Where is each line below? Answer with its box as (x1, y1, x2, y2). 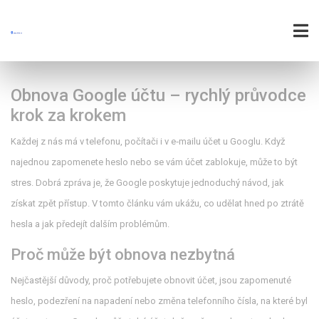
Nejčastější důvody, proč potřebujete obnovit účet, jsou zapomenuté (11, 275, 291, 286)
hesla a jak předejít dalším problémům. (11, 219, 169, 229)
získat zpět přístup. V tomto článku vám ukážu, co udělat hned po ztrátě (11, 198, 304, 209)
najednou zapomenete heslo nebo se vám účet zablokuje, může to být (11, 157, 298, 167)
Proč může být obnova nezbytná (11, 246, 235, 263)
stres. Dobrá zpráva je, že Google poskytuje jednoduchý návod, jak (11, 177, 284, 188)
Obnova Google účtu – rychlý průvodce (11, 85, 306, 105)
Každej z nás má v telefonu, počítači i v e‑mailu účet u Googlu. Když (11, 136, 285, 147)
